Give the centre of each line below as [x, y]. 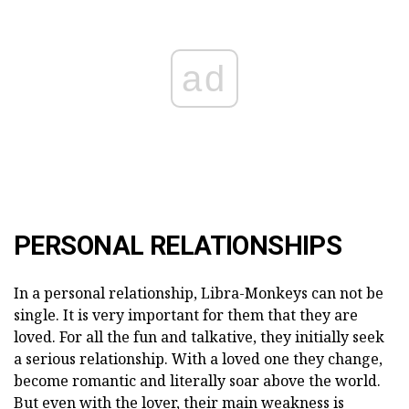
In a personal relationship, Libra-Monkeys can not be [199, 293]
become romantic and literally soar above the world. [197, 380]
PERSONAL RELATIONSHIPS [178, 245]
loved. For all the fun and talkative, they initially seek [199, 336]
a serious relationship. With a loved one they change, [198, 358]
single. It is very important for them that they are [186, 315]
